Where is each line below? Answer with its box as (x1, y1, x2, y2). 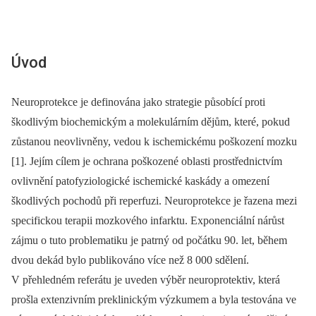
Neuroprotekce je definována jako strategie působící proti (11, 95, 265, 108)
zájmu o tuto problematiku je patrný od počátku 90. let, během (11, 233, 287, 246)
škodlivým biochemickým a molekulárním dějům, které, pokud (11, 115, 290, 128)
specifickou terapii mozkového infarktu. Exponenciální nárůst (11, 214, 284, 226)
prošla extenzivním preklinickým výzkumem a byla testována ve (11, 293, 296, 305)
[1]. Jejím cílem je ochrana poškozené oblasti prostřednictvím (11, 154, 282, 167)
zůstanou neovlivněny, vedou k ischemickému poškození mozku (11, 135, 297, 147)
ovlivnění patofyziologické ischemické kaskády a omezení (11, 174, 269, 187)
